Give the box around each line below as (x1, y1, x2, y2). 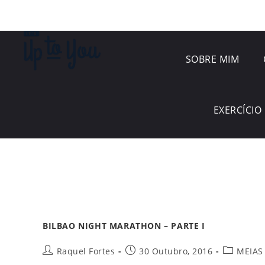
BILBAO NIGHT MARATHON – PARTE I (43, 220, 205, 231)
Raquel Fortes (56, 245, 115, 257)
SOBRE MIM (185, 53, 240, 66)
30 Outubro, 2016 (139, 245, 212, 257)
